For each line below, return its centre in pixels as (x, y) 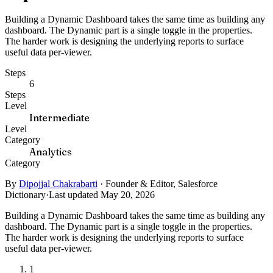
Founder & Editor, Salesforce (161, 183)
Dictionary (25, 194)
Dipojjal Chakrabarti (58, 183)
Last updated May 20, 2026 (102, 194)
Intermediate (59, 117)
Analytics (51, 151)
